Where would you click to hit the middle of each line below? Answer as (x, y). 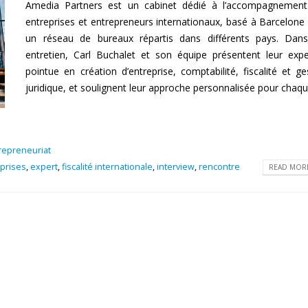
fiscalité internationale (107, 167)
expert (44, 167)
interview (176, 167)
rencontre (219, 167)
